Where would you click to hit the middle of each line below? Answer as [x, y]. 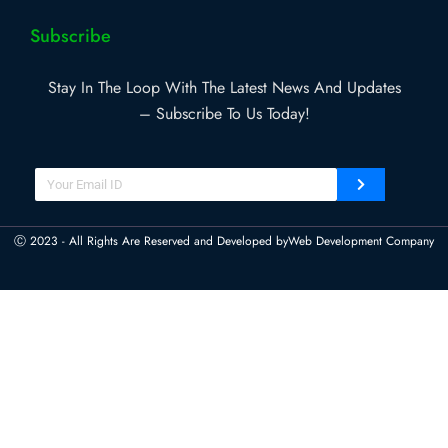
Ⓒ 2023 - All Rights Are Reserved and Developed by [151, 241]
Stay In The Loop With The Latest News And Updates [224, 88]
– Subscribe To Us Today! [224, 114]
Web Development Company [361, 241]
